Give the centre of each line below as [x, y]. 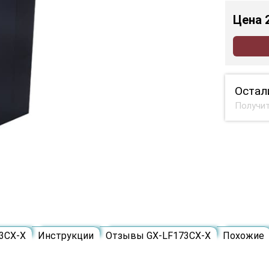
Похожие [243, 236]
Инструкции [66, 236]
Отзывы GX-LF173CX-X [158, 236]
